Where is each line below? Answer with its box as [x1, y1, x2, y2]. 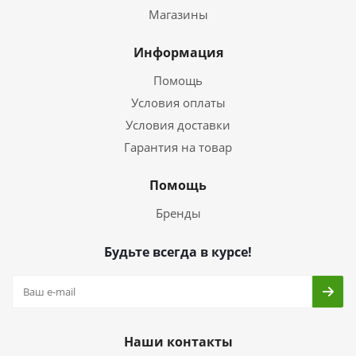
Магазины [148, 6, 208, 22]
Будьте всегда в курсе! [104, 243, 252, 261]
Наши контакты [123, 333, 233, 350]
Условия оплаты [130, 95, 226, 110]
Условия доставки [126, 117, 230, 133]
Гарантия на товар [124, 139, 232, 155]
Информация [133, 44, 223, 61]
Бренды [155, 205, 201, 221]
